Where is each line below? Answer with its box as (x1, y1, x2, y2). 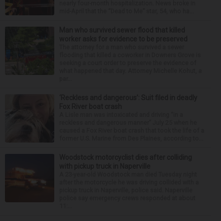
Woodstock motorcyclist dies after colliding (59, 153, 192, 161)
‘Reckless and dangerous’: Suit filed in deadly (59, 93, 197, 102)
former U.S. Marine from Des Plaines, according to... (59, 134, 203, 142)
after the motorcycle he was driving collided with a (59, 178, 199, 186)
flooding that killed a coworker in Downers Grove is (59, 51, 201, 59)
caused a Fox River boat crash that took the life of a (59, 126, 204, 134)
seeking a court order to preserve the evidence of (59, 59, 196, 67)
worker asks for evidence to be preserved (59, 35, 187, 43)
